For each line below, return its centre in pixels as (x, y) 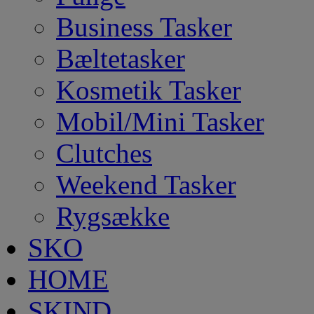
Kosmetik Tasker (149, 90)
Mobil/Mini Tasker (160, 122)
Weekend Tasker (146, 185)
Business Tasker (144, 27)
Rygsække (113, 216)
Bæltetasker (121, 59)
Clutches (104, 153)
